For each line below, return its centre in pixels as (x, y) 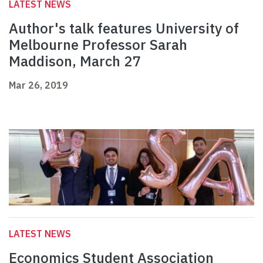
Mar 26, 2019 (38, 85)
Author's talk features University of (124, 28)
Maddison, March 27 (75, 61)
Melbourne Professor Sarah (98, 45)
